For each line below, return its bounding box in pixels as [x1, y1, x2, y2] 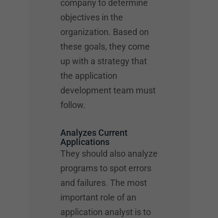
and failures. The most [60, 178, 147, 188]
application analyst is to [60, 207, 151, 217]
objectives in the [60, 12, 123, 22]
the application [60, 71, 117, 81]
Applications [60, 137, 109, 147]
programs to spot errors [60, 163, 151, 173]
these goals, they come [60, 41, 150, 52]
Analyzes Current [60, 127, 127, 138]
